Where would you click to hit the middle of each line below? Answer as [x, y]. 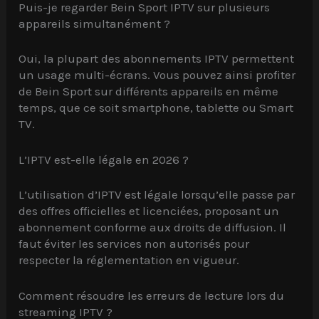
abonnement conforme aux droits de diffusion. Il [153, 227]
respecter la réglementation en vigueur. [129, 260]
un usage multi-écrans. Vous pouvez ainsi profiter [157, 74]
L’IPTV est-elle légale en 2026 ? [104, 160]
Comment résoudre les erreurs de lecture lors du [152, 295]
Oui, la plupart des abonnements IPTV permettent [157, 58]
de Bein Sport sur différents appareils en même [149, 91]
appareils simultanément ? [95, 24]
